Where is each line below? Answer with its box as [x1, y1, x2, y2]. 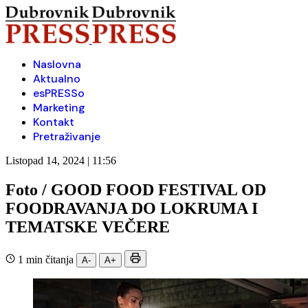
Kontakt [33, 115, 74, 129]
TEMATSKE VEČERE [5, 217, 170, 236]
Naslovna [33, 57, 81, 71]
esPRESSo [33, 86, 85, 100]
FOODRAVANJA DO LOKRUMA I [5, 199, 258, 217]
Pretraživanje [33, 129, 100, 144]
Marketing [33, 100, 85, 115]
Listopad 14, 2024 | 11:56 [5, 155, 116, 166]
